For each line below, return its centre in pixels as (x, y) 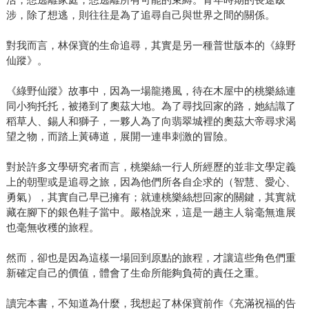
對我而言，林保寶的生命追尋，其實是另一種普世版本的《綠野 (151, 46)
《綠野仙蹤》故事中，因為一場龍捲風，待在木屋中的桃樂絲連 (151, 91)
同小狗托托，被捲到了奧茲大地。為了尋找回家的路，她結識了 (151, 106)
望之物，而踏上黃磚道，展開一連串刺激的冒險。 (120, 137)
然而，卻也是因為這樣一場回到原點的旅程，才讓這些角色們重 (151, 258)
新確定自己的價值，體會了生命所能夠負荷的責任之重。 (135, 273)
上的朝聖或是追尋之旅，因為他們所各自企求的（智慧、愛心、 (151, 182)
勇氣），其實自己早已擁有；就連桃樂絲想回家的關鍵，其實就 (151, 197)
